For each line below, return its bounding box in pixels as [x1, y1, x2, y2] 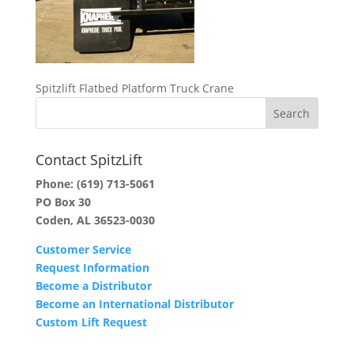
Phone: [35, 176, 77, 191]
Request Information [35, 260, 149, 275]
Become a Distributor [35, 278, 152, 293]
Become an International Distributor [35, 296, 234, 311]
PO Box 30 [35, 194, 91, 209]
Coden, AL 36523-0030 [35, 213, 155, 228]
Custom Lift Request [35, 314, 147, 330]
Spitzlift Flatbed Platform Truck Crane [35, 81, 234, 96]
